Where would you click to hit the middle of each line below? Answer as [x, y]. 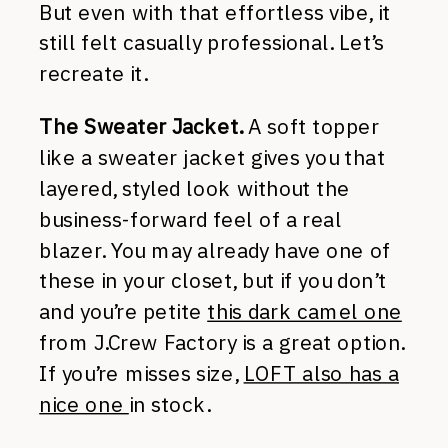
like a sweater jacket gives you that [212, 157]
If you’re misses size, [141, 373]
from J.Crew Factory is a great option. [222, 342]
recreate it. [93, 73]
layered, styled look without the [194, 188]
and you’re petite [123, 311]
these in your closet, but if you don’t [213, 280]
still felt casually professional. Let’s [211, 42]
